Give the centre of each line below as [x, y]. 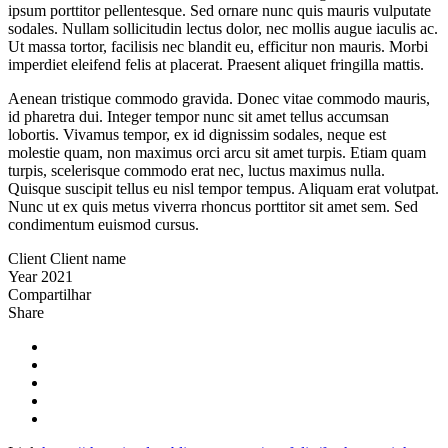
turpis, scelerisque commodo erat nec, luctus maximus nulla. [196, 170]
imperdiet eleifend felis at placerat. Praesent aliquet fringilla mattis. [216, 64]
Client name [88, 258]
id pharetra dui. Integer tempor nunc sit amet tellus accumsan [198, 116]
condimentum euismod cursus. [103, 224]
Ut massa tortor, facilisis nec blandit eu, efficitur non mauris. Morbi [218, 46]
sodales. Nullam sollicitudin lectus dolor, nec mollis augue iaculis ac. [223, 28]
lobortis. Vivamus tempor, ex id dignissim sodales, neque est [197, 134]
